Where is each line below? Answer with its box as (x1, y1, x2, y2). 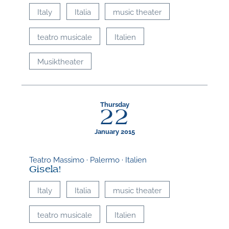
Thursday (100, 99, 129, 108)
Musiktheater (37, 56, 84, 66)
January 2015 (94, 127, 135, 136)
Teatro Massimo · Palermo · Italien (29, 154, 147, 165)
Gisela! (29, 165, 62, 175)
